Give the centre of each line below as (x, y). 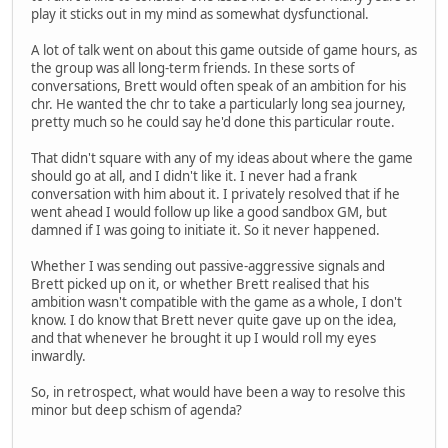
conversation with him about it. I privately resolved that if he (215, 193)
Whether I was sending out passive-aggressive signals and (208, 265)
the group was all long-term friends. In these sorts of (193, 67)
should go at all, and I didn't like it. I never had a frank (194, 175)
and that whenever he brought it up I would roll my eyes (203, 337)
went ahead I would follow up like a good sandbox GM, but (209, 211)
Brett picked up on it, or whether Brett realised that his (200, 283)
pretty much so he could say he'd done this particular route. (213, 121)
